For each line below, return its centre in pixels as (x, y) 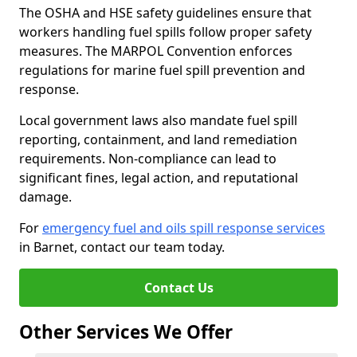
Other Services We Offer (126, 332)
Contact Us (178, 288)
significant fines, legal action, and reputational (159, 178)
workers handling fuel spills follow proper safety (165, 32)
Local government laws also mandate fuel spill (158, 120)
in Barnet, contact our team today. (122, 247)
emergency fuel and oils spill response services (184, 228)
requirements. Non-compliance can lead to (148, 159)
